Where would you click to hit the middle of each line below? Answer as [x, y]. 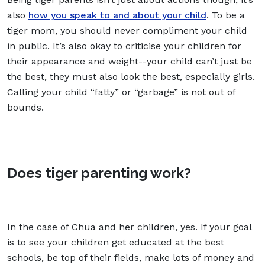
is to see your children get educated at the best [116, 242]
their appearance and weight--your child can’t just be [130, 61]
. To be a [226, 15]
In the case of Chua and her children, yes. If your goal [129, 227]
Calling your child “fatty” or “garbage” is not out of [121, 92]
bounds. [25, 107]
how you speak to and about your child [117, 15]
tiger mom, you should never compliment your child [127, 30]
